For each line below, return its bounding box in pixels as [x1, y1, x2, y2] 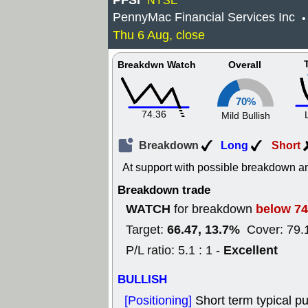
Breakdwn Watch [118, 58, 196, 72]
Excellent [223, 241, 278, 259]
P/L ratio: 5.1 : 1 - [126, 242, 223, 258]
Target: [126, 221, 167, 238]
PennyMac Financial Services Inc [113, 9, 295, 25]
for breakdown [170, 201, 256, 217]
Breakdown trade [118, 181, 210, 199]
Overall [228, 58, 261, 72]
